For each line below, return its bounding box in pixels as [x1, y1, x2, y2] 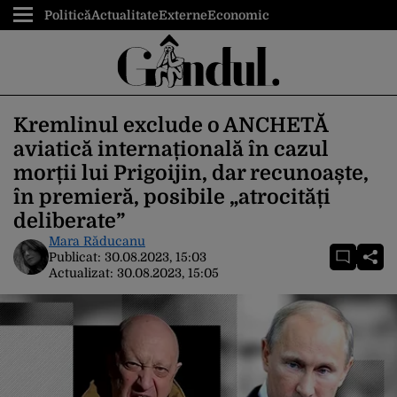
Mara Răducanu [49, 234, 145, 248]
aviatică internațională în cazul [13, 137, 329, 161]
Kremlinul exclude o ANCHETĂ [13, 113, 328, 137]
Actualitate [91, 8, 159, 22]
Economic [207, 8, 269, 22]
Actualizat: [49, 266, 117, 280]
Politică [44, 8, 91, 22]
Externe [159, 8, 207, 22]
